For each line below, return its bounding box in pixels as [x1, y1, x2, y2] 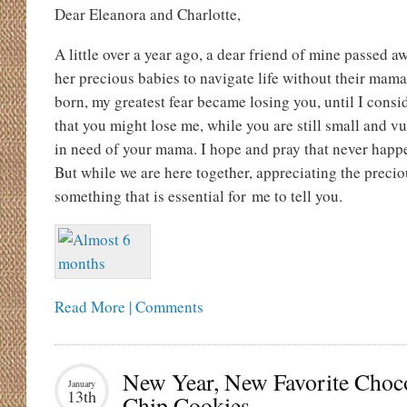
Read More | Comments [55, 296, 203, 317]
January [68, 377, 95, 390]
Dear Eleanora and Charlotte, [55, 4, 241, 25]
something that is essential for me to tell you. [55, 185, 342, 206]
